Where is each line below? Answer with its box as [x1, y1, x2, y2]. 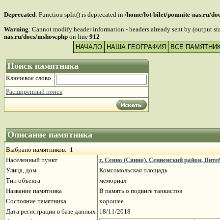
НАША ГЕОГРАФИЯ [107, 43, 166, 51]
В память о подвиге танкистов [99, 187, 184, 194]
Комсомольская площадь [99, 166, 169, 174]
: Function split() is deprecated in [35, 11, 125, 18]
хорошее [99, 197, 125, 205]
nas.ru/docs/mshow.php [4, 33, 68, 40]
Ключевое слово [6, 74, 53, 82]
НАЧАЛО [76, 43, 102, 51]
